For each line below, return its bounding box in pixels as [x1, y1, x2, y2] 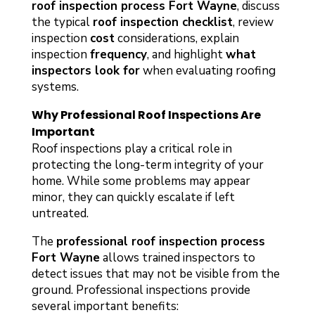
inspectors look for [31, 62, 140, 79]
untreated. [31, 205, 89, 221]
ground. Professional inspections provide [31, 281, 250, 298]
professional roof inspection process [56, 233, 265, 250]
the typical [31, 13, 93, 30]
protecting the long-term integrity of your [31, 156, 264, 173]
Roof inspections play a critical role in [31, 140, 232, 157]
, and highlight [146, 46, 226, 63]
